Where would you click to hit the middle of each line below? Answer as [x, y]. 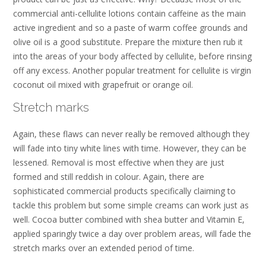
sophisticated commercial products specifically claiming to [124, 191]
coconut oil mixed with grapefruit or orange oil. [103, 85]
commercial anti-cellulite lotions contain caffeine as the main [129, 14]
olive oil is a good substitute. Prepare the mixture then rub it [128, 42]
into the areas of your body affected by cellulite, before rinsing [132, 56]
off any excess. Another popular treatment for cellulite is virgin [132, 71]
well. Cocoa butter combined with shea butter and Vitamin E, [129, 220]
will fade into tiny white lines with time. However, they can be [130, 148]
